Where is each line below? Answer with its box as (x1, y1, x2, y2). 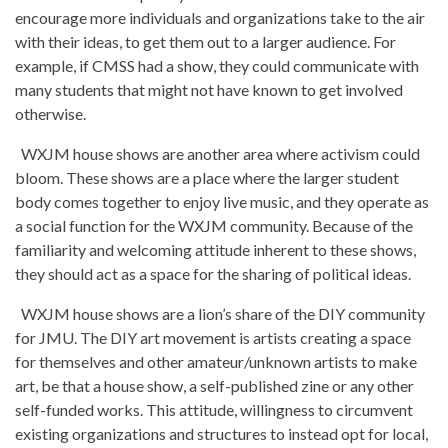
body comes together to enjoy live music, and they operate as (15, 192, 429, 211)
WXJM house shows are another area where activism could (21, 144, 420, 163)
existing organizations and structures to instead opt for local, (15, 424, 428, 443)
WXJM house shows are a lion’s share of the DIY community (21, 304, 425, 323)
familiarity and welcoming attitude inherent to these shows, (15, 240, 416, 259)
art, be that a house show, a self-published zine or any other (15, 376, 414, 395)
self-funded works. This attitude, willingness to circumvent (15, 400, 413, 419)
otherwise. (15, 104, 86, 123)
